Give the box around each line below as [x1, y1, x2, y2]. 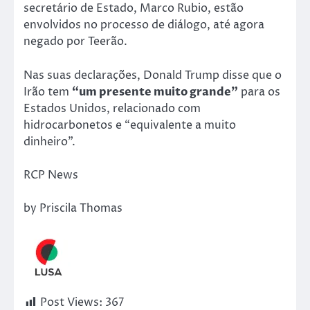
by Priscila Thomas [24, 200, 122, 216]
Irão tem [24, 84, 72, 100]
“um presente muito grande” [72, 84, 238, 100]
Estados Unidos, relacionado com [24, 100, 201, 116]
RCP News [24, 167, 78, 183]
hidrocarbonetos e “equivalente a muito [24, 117, 236, 133]
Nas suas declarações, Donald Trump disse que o [24, 67, 282, 83]
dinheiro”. [24, 134, 75, 149]
